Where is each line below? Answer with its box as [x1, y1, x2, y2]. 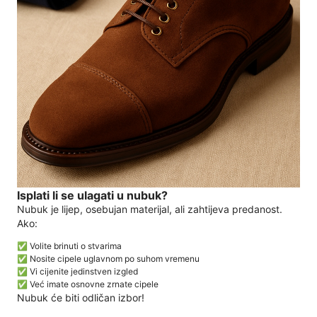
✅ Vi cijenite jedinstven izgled [17, 266, 138, 277]
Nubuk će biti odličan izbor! [17, 292, 144, 304]
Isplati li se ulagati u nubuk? [17, 188, 168, 202]
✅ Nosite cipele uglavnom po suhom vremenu [17, 253, 200, 265]
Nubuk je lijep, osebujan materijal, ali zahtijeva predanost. [17, 203, 282, 216]
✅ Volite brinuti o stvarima [17, 241, 122, 252]
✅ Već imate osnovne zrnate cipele [17, 279, 158, 290]
